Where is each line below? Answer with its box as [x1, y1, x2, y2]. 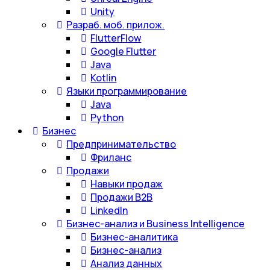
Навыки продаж [90, 177, 163, 190]
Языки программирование [66, 84, 187, 98]
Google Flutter [90, 45, 157, 58]
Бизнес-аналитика [90, 230, 178, 243]
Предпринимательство [66, 137, 177, 151]
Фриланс [90, 151, 132, 164]
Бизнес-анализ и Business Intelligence [66, 217, 245, 230]
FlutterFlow [90, 31, 142, 45]
